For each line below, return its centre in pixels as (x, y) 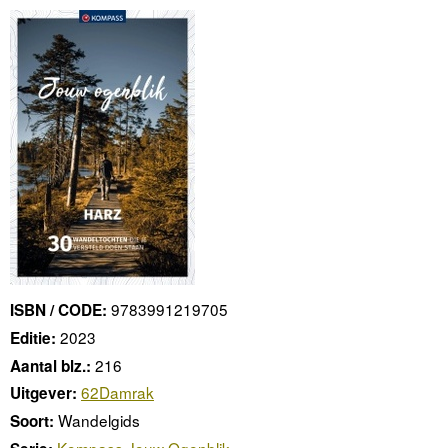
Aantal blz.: (50, 365)
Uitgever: (43, 393)
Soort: (32, 421)
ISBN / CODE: (58, 310)
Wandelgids (99, 420)
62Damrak (117, 392)
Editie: (33, 338)
